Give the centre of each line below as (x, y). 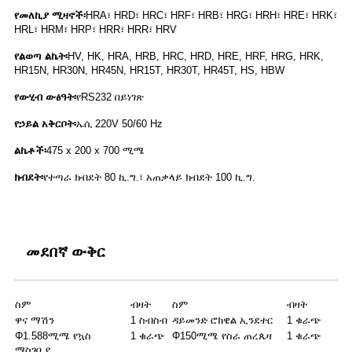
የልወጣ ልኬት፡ (41, 56)
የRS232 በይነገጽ (110, 97)
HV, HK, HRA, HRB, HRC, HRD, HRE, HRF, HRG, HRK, (196, 56)
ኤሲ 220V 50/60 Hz (119, 123)
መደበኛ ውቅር (66, 251)
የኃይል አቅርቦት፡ (45, 123)
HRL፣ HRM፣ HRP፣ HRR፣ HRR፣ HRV (95, 29)
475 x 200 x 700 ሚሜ (95, 150)
